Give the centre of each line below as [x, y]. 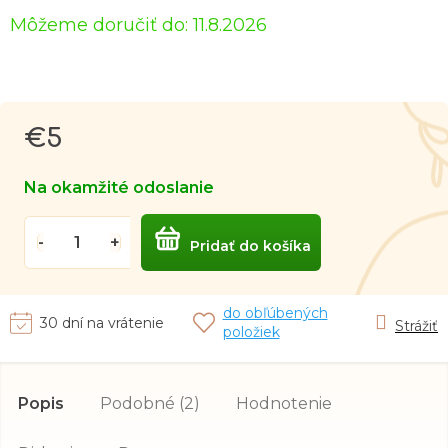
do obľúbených [275, 313]
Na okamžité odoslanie [119, 187]
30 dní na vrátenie [102, 322]
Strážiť [416, 326]
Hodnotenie [284, 403]
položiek [251, 332]
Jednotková [102, 134]
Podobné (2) [150, 403]
